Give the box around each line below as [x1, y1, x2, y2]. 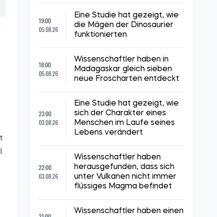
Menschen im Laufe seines [74, 119, 175, 127]
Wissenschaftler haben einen [74, 207, 184, 215]
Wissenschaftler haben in [74, 56, 169, 63]
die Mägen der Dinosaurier [74, 21, 173, 29]
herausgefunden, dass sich [74, 163, 174, 171]
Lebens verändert [74, 129, 143, 137]
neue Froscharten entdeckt [74, 75, 179, 83]
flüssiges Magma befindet [74, 183, 172, 190]
